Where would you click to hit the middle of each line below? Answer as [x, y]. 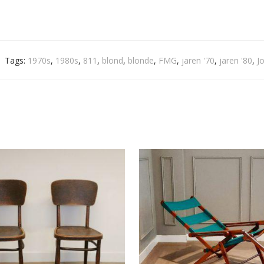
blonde [141, 60]
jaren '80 [236, 60]
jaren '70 [198, 60]
